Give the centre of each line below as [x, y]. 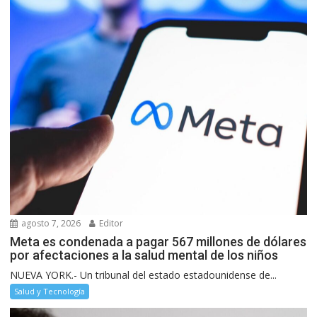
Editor [110, 224]
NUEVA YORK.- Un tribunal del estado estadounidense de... [144, 275]
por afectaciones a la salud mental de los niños [144, 255]
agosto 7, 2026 [50, 224]
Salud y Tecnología [50, 292]
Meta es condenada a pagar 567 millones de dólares [158, 242]
